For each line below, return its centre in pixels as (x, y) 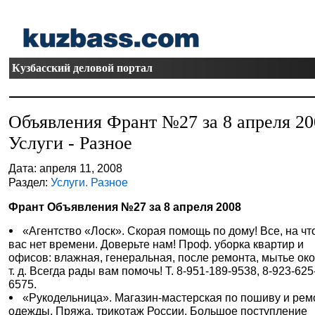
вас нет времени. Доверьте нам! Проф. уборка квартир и (156, 244)
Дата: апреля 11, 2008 (66, 168)
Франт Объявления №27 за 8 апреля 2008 (125, 207)
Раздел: (30, 182)
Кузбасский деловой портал (83, 68)
